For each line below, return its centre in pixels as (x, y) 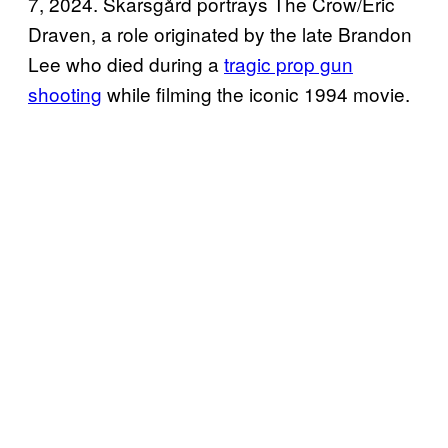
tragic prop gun (288, 64)
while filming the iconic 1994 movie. (256, 94)
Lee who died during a (126, 64)
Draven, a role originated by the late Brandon (220, 34)
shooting (65, 94)
